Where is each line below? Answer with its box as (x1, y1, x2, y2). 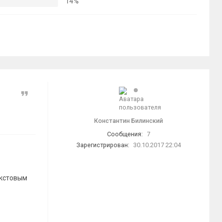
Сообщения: (107, 130, 143, 138)
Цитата (27, 90, 51, 98)
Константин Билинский (94, 117, 163, 124)
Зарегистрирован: (76, 141, 129, 149)
